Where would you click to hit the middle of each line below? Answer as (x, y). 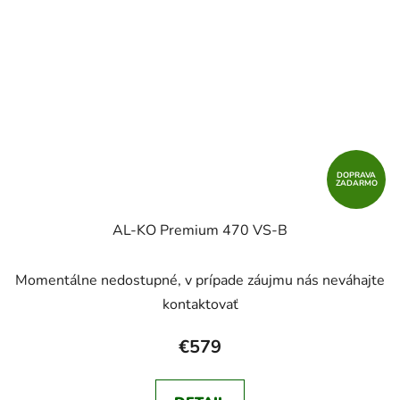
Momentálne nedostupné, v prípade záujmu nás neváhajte (200, 281)
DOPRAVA (356, 175)
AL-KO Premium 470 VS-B (200, 231)
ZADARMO (356, 183)
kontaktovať (200, 305)
